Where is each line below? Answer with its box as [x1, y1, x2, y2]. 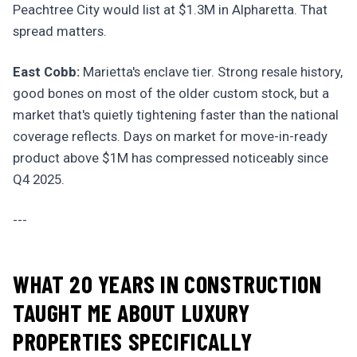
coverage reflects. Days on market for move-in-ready [13, 128, 328, 144]
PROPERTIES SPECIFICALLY [13, 327, 253, 355]
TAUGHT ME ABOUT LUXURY [13, 298, 250, 327]
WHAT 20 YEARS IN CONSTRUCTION [13, 269, 322, 298]
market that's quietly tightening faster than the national [13, 107, 339, 123]
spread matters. [13, 23, 107, 39]
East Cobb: [13, 64, 80, 80]
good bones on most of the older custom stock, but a [13, 85, 329, 101]
